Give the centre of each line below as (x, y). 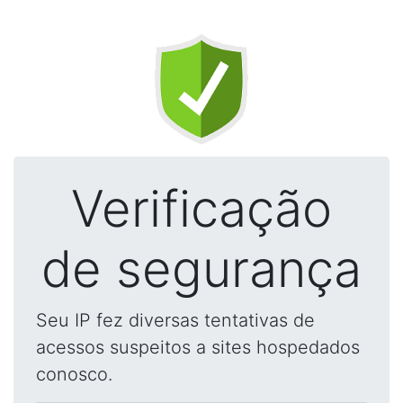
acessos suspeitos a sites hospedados (198, 347)
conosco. (74, 374)
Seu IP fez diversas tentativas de (175, 320)
